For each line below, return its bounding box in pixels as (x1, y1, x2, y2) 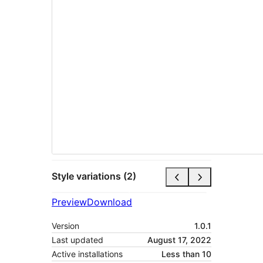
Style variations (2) (52, 170, 136, 183)
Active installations (52, 248, 123, 259)
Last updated (52, 234, 103, 245)
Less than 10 (161, 248, 211, 259)
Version (52, 220, 79, 231)
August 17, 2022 (147, 234, 211, 245)
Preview (52, 195, 87, 208)
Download (87, 195, 132, 208)
